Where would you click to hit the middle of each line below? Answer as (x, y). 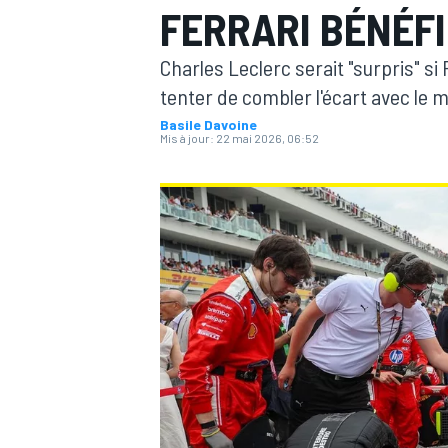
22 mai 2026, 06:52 (267, 138)
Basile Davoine (208, 124)
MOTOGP (184, 155)
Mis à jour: (187, 138)
